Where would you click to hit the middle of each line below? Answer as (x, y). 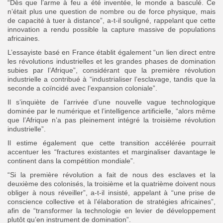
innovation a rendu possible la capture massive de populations (111, 29)
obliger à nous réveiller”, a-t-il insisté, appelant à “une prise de (111, 192)
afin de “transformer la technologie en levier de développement (111, 210)
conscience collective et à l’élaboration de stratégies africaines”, (111, 201)
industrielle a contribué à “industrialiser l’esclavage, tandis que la (111, 79)
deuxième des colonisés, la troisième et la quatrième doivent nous (111, 183)
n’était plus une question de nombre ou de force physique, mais (111, 11)
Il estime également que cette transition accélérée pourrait (111, 143)
